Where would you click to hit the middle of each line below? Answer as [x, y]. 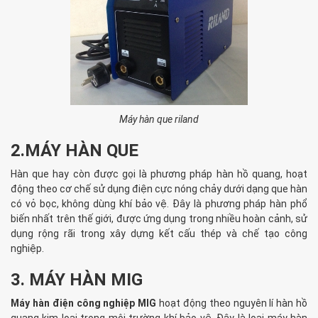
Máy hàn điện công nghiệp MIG [84, 303]
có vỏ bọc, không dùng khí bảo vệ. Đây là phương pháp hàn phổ [159, 204]
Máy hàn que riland [159, 120]
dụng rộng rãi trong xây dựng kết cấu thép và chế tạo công [159, 234]
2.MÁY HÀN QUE [75, 151]
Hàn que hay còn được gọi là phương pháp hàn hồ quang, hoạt [159, 174]
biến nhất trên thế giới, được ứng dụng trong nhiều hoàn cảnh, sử [159, 219]
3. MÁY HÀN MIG [77, 280]
